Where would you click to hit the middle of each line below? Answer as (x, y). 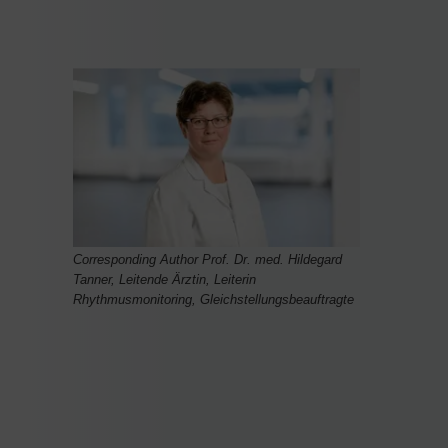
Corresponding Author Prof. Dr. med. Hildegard (207, 260)
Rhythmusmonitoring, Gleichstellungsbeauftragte (213, 300)
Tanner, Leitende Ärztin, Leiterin (164, 280)
